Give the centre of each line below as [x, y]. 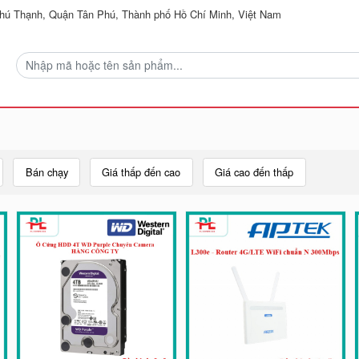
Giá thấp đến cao [141, 172]
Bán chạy [46, 172]
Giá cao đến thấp [254, 172]
